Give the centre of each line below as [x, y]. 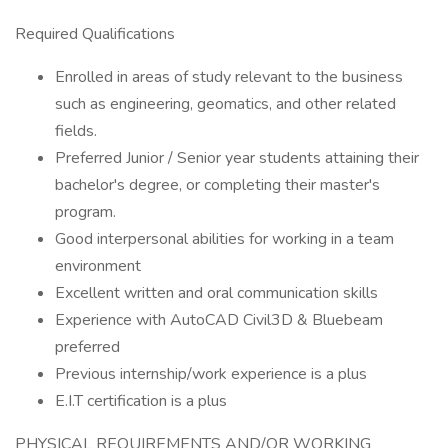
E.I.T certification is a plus [141, 401]
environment [98, 266]
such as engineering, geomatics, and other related [225, 104]
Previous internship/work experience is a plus [211, 374]
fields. [76, 131]
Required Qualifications [95, 34]
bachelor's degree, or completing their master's [217, 185]
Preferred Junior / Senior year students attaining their [237, 158]
